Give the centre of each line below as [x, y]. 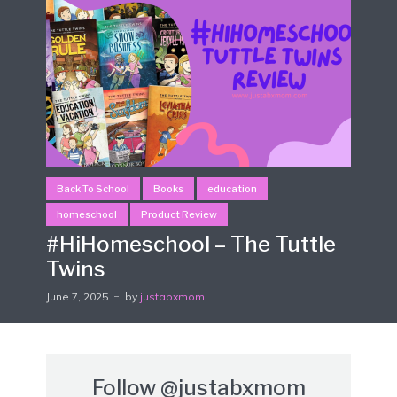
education [232, 189]
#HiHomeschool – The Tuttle [191, 245]
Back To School [93, 189]
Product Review [179, 215]
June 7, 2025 [77, 297]
